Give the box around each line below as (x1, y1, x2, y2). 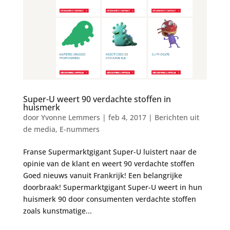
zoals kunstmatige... (23, 206, 92, 216)
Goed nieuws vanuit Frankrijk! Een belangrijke (23, 170, 182, 181)
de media (23, 124, 55, 135)
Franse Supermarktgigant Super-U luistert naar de (23, 147, 197, 157)
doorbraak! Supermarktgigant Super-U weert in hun (23, 182, 202, 193)
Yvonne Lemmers (41, 112, 100, 123)
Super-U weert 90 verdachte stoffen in (23, 93, 171, 105)
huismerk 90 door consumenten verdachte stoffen (23, 194, 196, 204)
